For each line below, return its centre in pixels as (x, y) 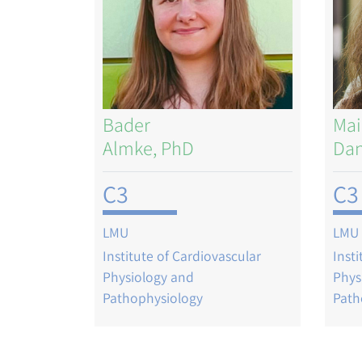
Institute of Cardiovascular (182, 256)
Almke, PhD (148, 147)
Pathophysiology (153, 298)
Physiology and (148, 277)
